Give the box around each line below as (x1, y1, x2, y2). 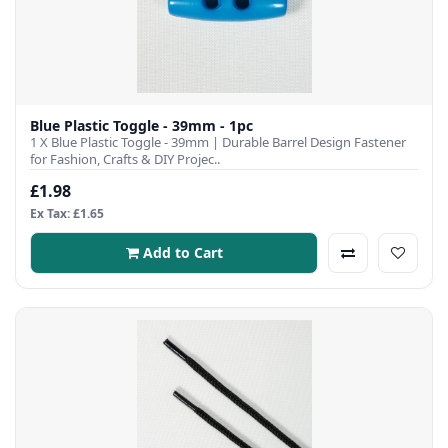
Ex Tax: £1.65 (30, 205, 104, 223)
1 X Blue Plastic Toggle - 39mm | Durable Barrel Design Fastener (30, 133, 406, 152)
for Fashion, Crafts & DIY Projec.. (30, 150, 220, 169)
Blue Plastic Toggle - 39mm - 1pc (30, 116, 253, 136)
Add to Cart (142, 243, 223, 263)
